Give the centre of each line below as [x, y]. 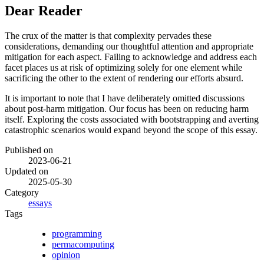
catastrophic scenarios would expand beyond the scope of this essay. [131, 130]
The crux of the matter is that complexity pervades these [108, 36]
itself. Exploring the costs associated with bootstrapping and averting [132, 120]
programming [77, 234]
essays [40, 203]
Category [22, 193]
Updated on [27, 171]
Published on [29, 150]
